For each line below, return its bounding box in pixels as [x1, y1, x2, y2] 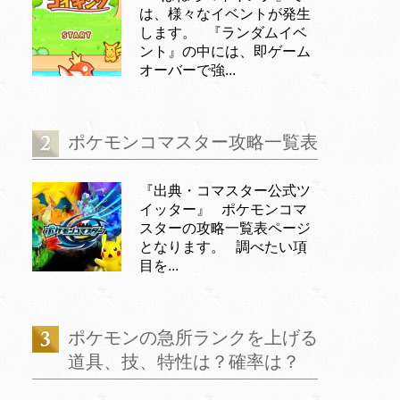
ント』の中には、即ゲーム [139, 44, 311, 59]
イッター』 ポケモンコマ [139, 202, 307, 217]
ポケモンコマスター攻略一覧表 [68, 132, 318, 152]
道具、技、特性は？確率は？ [68, 352, 300, 371]
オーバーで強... [139, 62, 236, 78]
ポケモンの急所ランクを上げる [68, 328, 318, 347]
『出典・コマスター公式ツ [139, 183, 311, 198]
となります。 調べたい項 [139, 239, 307, 254]
